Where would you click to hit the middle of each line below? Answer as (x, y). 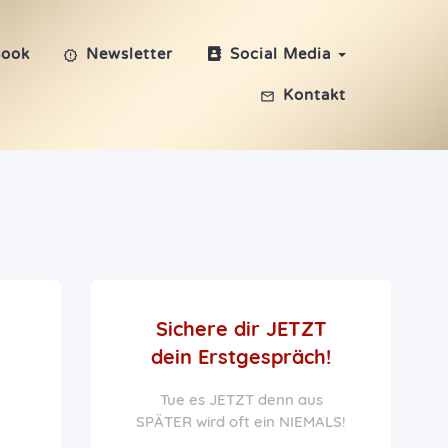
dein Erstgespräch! (241, 356)
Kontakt (314, 95)
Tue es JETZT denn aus (241, 399)
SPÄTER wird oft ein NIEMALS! (241, 421)
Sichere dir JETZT (241, 328)
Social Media (280, 54)
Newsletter (130, 54)
